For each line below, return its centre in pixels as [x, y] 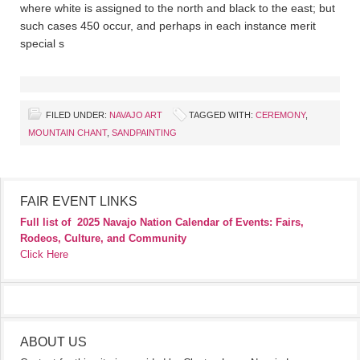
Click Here [44, 254]
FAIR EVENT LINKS [79, 201]
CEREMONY [280, 115]
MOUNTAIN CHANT [67, 133]
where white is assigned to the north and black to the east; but [178, 8]
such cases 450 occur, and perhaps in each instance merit [168, 26]
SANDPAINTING [144, 133]
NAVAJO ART [136, 115]
